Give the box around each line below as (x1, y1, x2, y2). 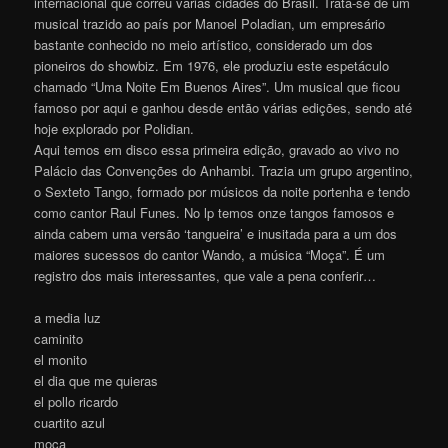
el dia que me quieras (34, 370, 159, 390)
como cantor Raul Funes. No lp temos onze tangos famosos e (34, 202, 395, 222)
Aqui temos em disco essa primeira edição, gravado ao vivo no (34, 139, 400, 159)
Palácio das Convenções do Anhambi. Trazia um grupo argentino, (34, 160, 414, 180)
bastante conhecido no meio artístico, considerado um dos (34, 34, 374, 54)
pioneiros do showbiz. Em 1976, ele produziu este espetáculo (34, 55, 390, 75)
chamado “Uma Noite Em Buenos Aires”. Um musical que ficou (34, 76, 401, 96)
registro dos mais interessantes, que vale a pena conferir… (34, 265, 377, 285)
